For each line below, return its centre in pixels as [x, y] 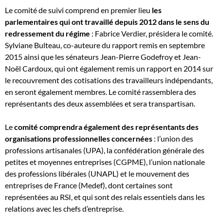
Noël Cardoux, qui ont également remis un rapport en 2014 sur [109, 68]
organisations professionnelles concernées [79, 138]
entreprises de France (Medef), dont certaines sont [89, 185]
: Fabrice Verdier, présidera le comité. [152, 33]
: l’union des [173, 138]
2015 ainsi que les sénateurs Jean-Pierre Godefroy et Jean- [103, 57]
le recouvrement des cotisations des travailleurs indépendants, [109, 80]
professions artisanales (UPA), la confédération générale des [105, 150]
